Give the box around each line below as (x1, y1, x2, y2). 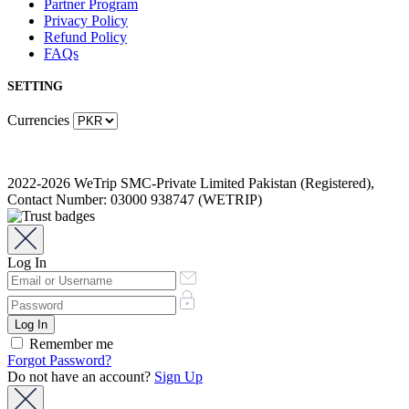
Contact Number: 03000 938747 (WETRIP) (7, 191, 262, 207)
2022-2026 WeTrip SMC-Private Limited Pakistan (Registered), (7, 174, 374, 191)
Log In (7, 254, 47, 270)
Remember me (26, 336, 113, 352)
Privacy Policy (44, 13, 128, 29)
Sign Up (154, 369, 203, 385)
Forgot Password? (7, 352, 111, 369)
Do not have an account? (7, 369, 154, 385)
